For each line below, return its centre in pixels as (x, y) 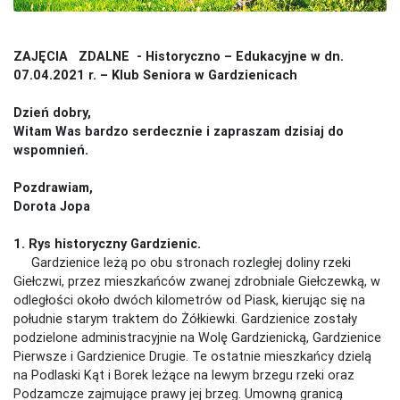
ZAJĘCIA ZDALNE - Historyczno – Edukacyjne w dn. (179, 56)
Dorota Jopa (52, 206)
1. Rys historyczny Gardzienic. (107, 243)
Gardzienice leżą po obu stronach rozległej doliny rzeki (182, 262)
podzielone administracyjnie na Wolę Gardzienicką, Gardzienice (197, 337)
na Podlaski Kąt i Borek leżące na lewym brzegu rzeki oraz (184, 375)
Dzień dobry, (52, 112)
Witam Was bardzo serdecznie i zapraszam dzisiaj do (179, 131)
